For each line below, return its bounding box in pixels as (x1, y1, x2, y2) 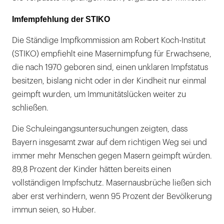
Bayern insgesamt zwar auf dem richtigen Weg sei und (12, 138, 207, 146)
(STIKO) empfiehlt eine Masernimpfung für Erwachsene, (12, 49, 211, 58)
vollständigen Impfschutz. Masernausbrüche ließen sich (12, 178, 211, 187)
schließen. (12, 103, 48, 112)
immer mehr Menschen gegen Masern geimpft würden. (12, 151, 212, 160)
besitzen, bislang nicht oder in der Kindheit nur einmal (12, 76, 206, 85)
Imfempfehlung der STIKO (12, 14, 110, 23)
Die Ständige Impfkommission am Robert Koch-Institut (12, 36, 205, 44)
